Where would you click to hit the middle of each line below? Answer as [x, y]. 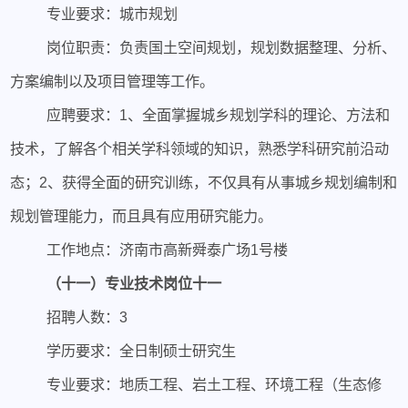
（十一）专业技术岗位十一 [133, 283]
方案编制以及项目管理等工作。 [112, 81]
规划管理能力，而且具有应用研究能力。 [142, 215]
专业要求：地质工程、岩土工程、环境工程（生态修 [214, 384]
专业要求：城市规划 [112, 13]
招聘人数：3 [87, 316]
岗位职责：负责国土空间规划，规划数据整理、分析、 [221, 47]
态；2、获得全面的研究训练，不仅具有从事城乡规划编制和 [204, 182]
